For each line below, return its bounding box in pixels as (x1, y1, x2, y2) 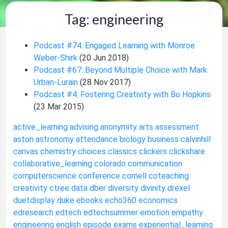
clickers (139, 146, 167, 156)
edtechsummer (83, 207, 138, 217)
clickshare (169, 146, 206, 156)
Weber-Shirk (34, 52, 80, 63)
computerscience (13, 170, 77, 181)
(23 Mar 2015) (34, 101, 84, 111)
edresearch (13, 207, 54, 217)
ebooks (76, 195, 103, 205)
